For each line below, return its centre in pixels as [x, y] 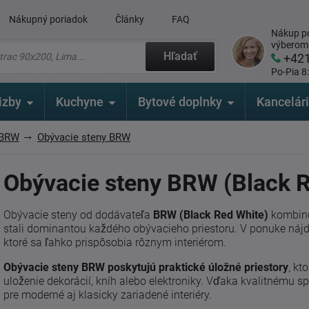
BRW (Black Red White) [211, 215]
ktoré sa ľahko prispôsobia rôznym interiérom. [115, 242]
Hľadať [180, 56]
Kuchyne [80, 102]
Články [129, 19]
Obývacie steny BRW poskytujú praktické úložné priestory [146, 267]
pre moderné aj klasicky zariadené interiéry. [108, 295]
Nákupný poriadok [48, 19]
